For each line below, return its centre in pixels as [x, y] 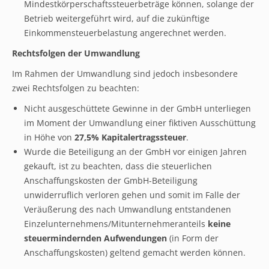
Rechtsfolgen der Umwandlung [76, 53]
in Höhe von [49, 137]
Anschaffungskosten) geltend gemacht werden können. [135, 252]
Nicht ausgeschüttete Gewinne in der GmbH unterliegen [138, 108]
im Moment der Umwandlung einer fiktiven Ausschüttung [140, 123]
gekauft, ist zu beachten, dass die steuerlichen [118, 166]
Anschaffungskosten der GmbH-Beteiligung [111, 180]
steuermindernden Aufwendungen [95, 238]
